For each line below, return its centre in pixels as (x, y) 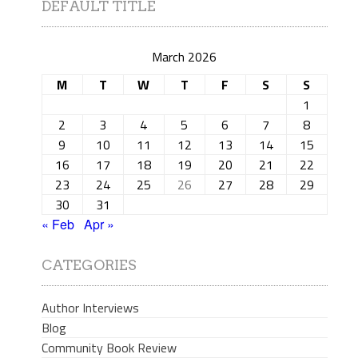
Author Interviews (90, 307)
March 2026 (185, 56)
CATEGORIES (89, 265)
